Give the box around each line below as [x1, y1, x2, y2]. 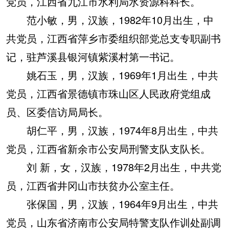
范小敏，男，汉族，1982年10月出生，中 [6, 12, 214, 27]
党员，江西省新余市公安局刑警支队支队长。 [6, 141, 211, 156]
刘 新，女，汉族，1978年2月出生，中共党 [6, 159, 221, 174]
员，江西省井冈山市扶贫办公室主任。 [6, 178, 180, 193]
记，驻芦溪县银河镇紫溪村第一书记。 [6, 49, 180, 64]
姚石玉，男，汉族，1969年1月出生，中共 [6, 67, 218, 82]
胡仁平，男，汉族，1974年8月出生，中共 [6, 123, 218, 138]
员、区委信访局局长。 [6, 104, 108, 119]
